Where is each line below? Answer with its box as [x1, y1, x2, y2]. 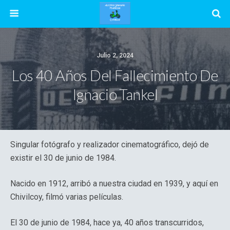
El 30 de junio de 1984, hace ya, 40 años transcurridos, [10, 218, 204, 227]
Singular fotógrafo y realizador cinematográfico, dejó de [10, 140, 209, 149]
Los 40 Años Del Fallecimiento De [12, 67, 218, 84]
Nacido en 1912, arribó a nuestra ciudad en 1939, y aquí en [10, 179, 218, 188]
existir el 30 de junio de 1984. [10, 153, 116, 163]
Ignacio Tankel [72, 86, 158, 103]
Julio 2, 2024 [97, 52, 133, 59]
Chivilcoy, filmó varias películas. [10, 192, 123, 202]
